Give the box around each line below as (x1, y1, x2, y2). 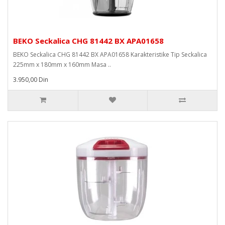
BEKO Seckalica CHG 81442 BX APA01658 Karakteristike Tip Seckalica (13, 50, 207, 59)
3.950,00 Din (13, 75, 48, 84)
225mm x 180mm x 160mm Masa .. (13, 60, 111, 69)
